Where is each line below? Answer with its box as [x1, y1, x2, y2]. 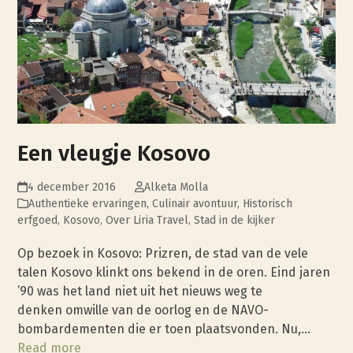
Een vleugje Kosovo [17, 139, 211, 166]
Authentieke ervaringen [28, 196, 147, 210]
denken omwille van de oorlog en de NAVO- [17, 302, 269, 318]
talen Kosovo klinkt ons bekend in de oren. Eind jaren [17, 264, 331, 280]
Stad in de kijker [194, 213, 276, 227]
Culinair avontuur [152, 196, 238, 210]
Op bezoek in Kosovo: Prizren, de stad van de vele [17, 245, 309, 261]
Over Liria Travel [106, 213, 189, 227]
